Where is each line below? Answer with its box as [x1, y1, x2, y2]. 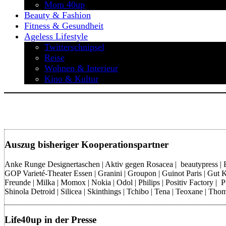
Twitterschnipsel [44, 42, 104, 52]
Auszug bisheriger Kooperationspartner [5, 139, 168, 150]
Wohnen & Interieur [44, 63, 118, 73]
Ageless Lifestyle [24, 31, 88, 41]
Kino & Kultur [44, 74, 98, 84]
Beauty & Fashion [24, 10, 91, 20]
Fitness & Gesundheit [24, 21, 103, 31]
